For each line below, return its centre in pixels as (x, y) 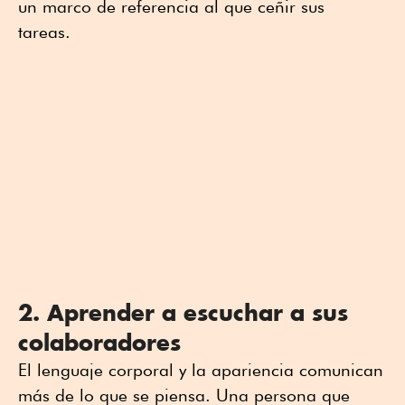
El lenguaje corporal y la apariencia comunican (201, 369)
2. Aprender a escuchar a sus (183, 312)
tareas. (49, 31)
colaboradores (99, 342)
